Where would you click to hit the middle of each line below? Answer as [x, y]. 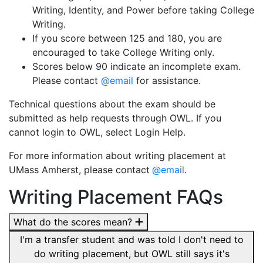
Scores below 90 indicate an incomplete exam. [136, 66]
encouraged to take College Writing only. [123, 52]
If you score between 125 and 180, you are [127, 38]
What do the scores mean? [74, 222]
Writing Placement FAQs [116, 197]
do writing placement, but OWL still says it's [131, 254]
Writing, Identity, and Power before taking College [143, 10]
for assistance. [167, 80]
